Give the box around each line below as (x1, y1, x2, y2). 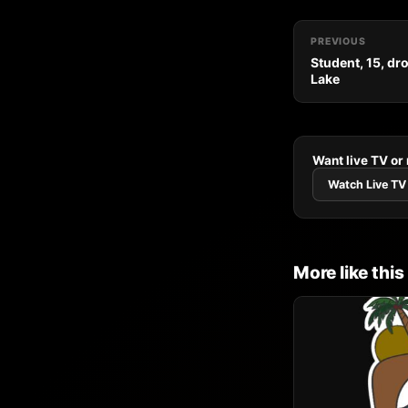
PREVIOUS (311, 35, 366, 47)
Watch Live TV (328, 177, 406, 191)
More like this (293, 261, 404, 283)
